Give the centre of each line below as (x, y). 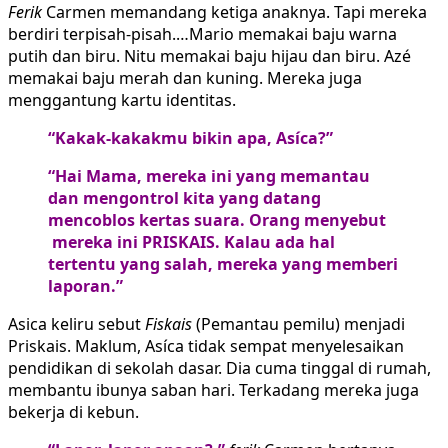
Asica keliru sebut (76, 324)
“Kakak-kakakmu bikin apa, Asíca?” (190, 138)
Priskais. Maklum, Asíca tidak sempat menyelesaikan (206, 346)
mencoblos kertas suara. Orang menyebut (217, 220)
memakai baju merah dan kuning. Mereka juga (185, 78)
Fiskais (168, 324)
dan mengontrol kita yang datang (184, 198)
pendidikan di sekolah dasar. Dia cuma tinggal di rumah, (219, 368)
